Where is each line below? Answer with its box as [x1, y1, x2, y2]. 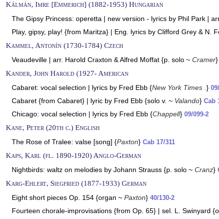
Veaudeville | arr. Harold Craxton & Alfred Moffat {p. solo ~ [12, 56, 192, 64]
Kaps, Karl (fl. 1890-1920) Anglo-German [6, 151, 141, 159]
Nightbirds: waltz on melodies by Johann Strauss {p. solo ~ [12, 166, 195, 174]
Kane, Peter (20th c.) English [6, 123, 100, 131]
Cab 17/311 [143, 139, 175, 146]
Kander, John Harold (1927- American [6, 69, 129, 77]
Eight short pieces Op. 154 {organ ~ [12, 194, 124, 201]
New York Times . [152, 84, 206, 91]
